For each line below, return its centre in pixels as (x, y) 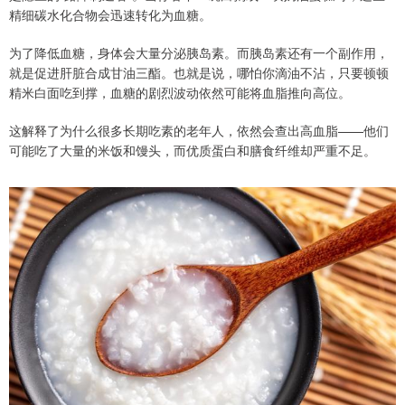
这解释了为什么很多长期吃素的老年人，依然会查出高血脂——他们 (199, 131)
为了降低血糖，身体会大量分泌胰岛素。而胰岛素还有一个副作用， (199, 53)
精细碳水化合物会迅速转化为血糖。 (110, 15)
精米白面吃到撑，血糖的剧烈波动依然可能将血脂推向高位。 (180, 93)
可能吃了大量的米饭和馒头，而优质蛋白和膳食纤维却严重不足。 (193, 151)
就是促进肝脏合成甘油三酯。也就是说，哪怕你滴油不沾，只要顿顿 (199, 73)
